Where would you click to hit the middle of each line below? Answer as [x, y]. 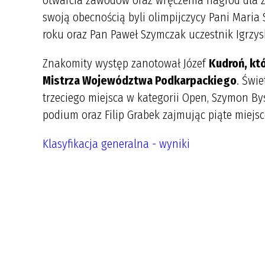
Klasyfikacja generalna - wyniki [116, 144]
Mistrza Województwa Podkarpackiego [140, 80]
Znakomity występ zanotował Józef [126, 63]
